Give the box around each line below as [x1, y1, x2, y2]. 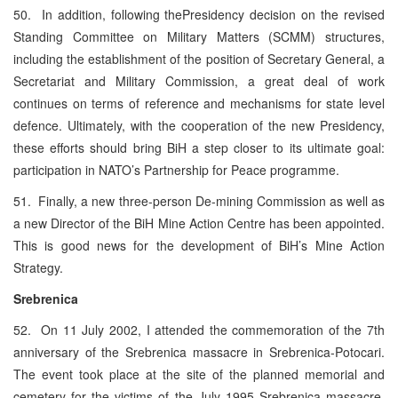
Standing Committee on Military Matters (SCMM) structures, [13, 27, 385, 45]
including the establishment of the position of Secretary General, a [13, 49, 385, 68]
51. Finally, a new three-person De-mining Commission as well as [13, 191, 385, 210]
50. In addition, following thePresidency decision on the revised [13, 4, 385, 23]
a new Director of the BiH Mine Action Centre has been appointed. [13, 213, 385, 232]
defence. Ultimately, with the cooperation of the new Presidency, [13, 115, 385, 134]
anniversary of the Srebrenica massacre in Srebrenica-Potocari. [13, 342, 385, 361]
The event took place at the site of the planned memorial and [13, 364, 385, 383]
